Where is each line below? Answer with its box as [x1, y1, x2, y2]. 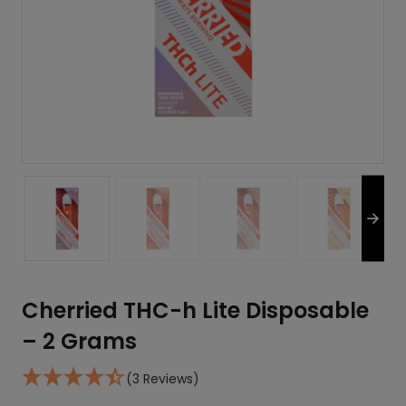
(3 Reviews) [126, 370, 199, 389]
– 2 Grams [22, 326, 137, 357]
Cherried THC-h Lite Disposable [22, 295, 369, 326]
